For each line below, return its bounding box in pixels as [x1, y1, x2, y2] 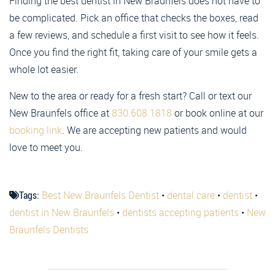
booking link [9, 123, 62, 137]
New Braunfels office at [9, 106, 112, 120]
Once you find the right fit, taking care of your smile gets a [9, 45, 257, 59]
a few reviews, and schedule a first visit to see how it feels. [9, 28, 259, 42]
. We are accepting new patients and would [62, 123, 247, 137]
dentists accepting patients [122, 205, 239, 219]
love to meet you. [9, 140, 83, 154]
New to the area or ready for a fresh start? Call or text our [9, 88, 252, 103]
